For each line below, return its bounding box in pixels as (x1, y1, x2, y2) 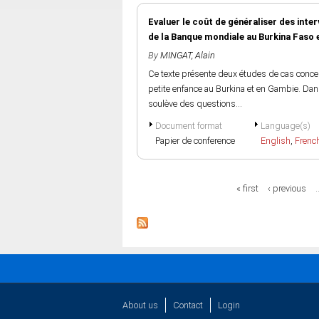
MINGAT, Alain (160, 50, 215, 61)
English (261, 135, 291, 146)
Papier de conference (155, 135, 235, 146)
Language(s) (261, 120, 310, 131)
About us (122, 300, 158, 310)
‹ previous (268, 183, 307, 194)
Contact (173, 300, 203, 310)
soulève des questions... (148, 98, 242, 109)
